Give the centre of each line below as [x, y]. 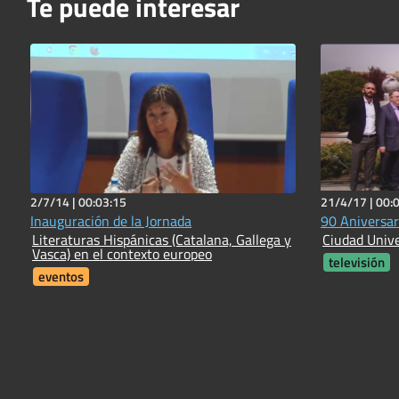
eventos [61, 276]
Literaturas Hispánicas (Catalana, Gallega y [162, 239]
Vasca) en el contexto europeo [122, 253]
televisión [357, 262]
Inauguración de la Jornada [111, 220]
